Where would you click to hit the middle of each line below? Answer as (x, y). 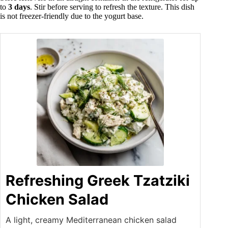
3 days (19, 7)
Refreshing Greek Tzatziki (98, 181)
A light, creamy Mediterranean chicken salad (91, 220)
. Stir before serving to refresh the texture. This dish (112, 7)
